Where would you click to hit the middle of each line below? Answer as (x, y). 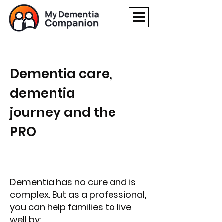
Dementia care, (61, 74)
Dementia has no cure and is (73, 182)
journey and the (63, 112)
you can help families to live (71, 207)
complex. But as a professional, (78, 194)
